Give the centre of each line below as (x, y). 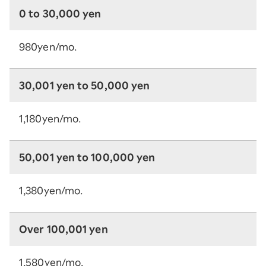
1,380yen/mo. (51, 191)
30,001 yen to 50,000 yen (85, 85)
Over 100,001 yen (64, 229)
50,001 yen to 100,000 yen (87, 157)
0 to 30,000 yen (60, 14)
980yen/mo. (48, 47)
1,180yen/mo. (50, 119)
